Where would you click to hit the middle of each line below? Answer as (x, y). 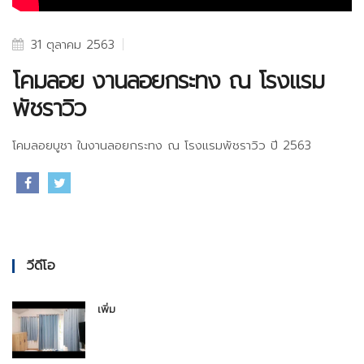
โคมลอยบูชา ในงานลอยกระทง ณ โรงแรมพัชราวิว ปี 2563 (162, 145)
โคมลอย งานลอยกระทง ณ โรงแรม (168, 81)
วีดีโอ (41, 266)
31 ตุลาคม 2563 (70, 45)
